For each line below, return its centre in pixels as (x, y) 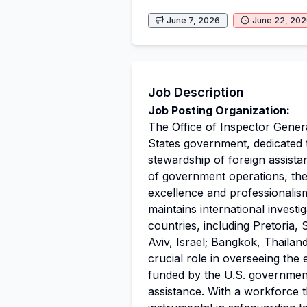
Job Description (196, 92)
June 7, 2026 (193, 20)
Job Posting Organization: (219, 110)
